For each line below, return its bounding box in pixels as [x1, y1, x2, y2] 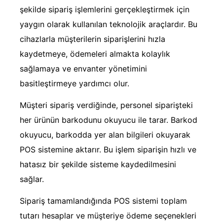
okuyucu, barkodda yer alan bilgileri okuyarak [20, 130, 190, 140]
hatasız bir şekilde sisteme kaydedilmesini [20, 159, 176, 170]
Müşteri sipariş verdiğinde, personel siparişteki [20, 100, 193, 110]
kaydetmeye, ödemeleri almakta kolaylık [20, 48, 170, 59]
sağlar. [20, 174, 44, 184]
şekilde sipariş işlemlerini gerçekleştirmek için [20, 4, 189, 14]
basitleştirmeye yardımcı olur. [20, 78, 129, 88]
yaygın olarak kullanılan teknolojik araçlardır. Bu [20, 19, 197, 29]
